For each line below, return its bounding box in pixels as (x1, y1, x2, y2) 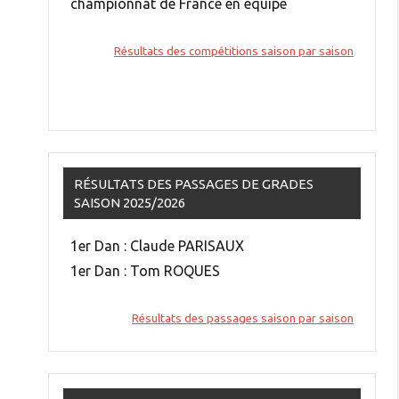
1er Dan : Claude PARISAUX (70, 237, 244, 254)
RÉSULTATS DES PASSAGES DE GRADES (74, 175, 313, 191)
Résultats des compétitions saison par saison (114, 44, 354, 58)
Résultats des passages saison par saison (132, 311, 354, 325)
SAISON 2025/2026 (74, 194, 185, 210)
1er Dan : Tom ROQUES (70, 262, 220, 279)
